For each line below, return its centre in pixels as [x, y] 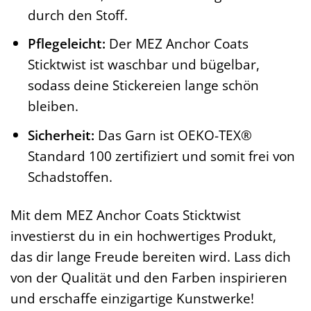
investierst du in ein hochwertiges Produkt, [143, 235]
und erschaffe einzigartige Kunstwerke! [132, 298]
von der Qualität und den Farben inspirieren [149, 277]
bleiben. [53, 106]
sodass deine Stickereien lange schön [143, 85]
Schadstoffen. [70, 176]
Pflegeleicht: [66, 44]
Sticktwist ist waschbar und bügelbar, [143, 65]
